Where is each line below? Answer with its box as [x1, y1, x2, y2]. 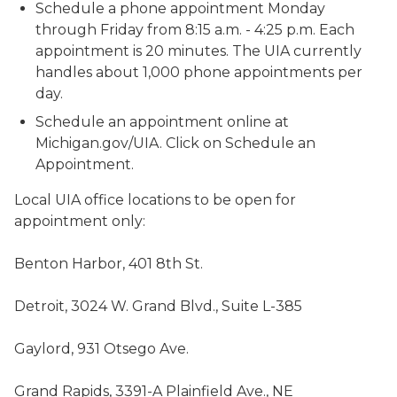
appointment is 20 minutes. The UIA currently [35, 43, 362, 59]
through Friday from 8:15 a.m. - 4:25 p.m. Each [35, 21, 354, 38]
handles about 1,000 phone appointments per [35, 64, 362, 81]
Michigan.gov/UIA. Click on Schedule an [35, 135, 315, 152]
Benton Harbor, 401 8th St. [14, 255, 203, 272]
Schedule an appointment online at [35, 113, 289, 130]
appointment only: [14, 213, 145, 230]
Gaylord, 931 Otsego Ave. [14, 340, 189, 357]
